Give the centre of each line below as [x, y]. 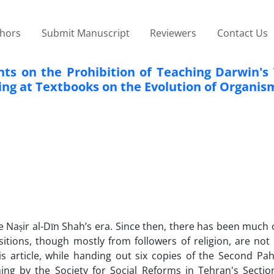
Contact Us [242, 33]
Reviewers [173, 33]
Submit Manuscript [85, 33]
